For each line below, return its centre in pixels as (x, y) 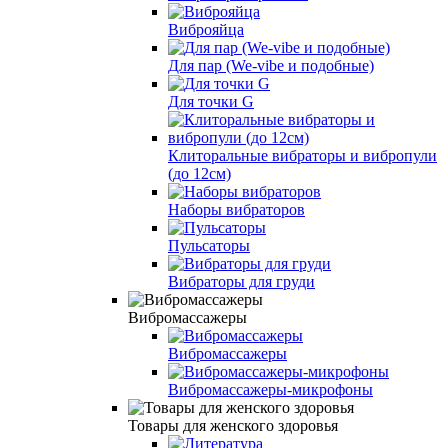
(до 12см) (199, 173)
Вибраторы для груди (241, 281)
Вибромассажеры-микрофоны (270, 389)
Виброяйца (206, 29)
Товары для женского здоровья (233, 425)
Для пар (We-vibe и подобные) (271, 65)
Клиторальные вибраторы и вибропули (302, 155)
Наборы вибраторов (236, 209)
